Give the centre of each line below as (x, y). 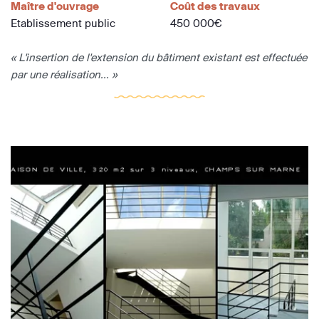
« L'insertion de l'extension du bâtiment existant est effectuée (159, 57)
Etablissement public (63, 23)
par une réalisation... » (64, 74)
